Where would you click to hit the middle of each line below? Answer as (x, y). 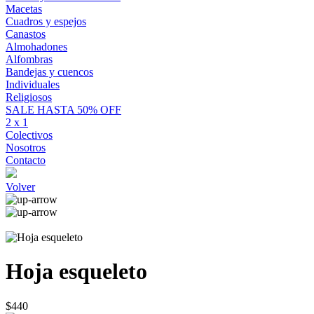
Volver (20, 187)
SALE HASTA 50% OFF (63, 110)
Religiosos (29, 97)
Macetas (24, 9)
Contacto (26, 160)
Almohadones (36, 47)
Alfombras (29, 59)
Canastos (26, 34)
